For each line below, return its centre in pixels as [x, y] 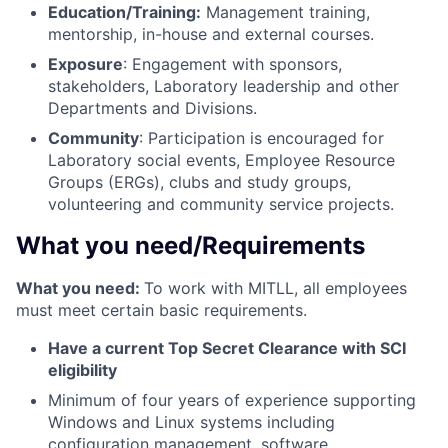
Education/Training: [124, 12]
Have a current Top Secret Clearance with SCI [227, 348]
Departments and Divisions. [152, 108]
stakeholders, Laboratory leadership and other [223, 86]
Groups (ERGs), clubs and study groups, [199, 182]
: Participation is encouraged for [261, 138]
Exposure [85, 64]
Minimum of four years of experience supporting [232, 400]
